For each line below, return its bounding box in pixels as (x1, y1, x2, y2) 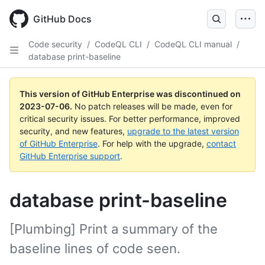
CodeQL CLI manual (154, 39, 232, 49)
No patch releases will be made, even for (75, 101, 232, 111)
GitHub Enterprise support (20, 151, 120, 161)
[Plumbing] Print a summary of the (9, 221, 218, 237)
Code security (28, 39, 82, 49)
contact (206, 138, 236, 148)
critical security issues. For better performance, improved (20, 114, 240, 124)
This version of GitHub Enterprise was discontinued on (20, 89, 241, 99)
